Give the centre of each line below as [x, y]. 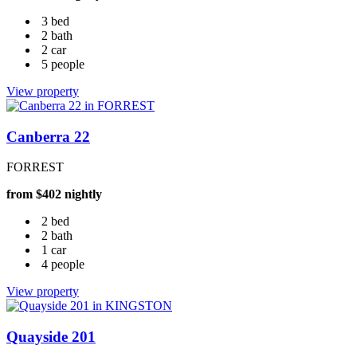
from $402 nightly [54, 194]
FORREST [35, 167]
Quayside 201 [51, 337]
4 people [63, 265]
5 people [63, 64]
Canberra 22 [48, 136]
